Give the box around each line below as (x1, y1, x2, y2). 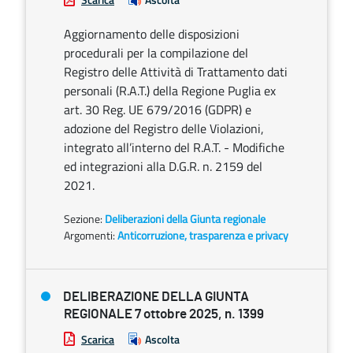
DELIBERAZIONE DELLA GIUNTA (63, 290, 249, 303)
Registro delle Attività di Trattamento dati (64, 62, 288, 81)
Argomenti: (64, 227, 115, 243)
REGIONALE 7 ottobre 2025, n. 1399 (64, 307, 264, 321)
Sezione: (64, 210, 105, 227)
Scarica (81, 331, 114, 347)
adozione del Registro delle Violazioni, (64, 119, 264, 138)
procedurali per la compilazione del (64, 43, 248, 62)
